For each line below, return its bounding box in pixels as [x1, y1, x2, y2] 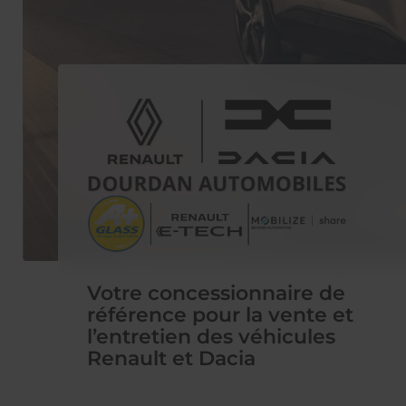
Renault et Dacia [87, 344, 256, 371]
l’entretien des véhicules [87, 323, 335, 349]
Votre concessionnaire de [87, 279, 345, 305]
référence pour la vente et [87, 301, 353, 327]
